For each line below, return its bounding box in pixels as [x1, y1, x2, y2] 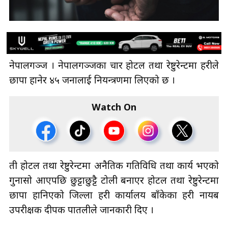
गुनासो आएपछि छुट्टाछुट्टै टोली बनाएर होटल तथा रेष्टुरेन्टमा [9, 175, 219, 188]
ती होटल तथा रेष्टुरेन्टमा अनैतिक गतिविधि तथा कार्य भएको [9, 160, 219, 173]
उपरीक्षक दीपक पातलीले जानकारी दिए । [9, 204, 154, 217]
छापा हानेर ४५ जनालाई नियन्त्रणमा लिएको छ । [9, 74, 178, 88]
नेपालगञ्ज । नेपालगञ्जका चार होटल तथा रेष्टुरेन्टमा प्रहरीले [9, 60, 219, 73]
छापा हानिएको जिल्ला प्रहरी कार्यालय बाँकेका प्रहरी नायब [9, 189, 219, 203]
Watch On [92, 102, 136, 114]
